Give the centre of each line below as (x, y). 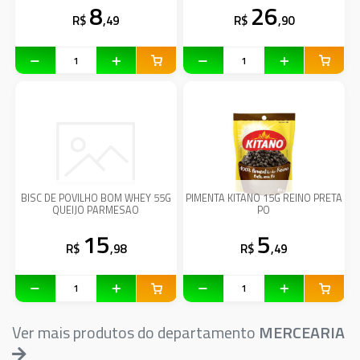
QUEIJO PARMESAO (96, 210)
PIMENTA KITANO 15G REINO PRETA (264, 198)
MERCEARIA (302, 333)
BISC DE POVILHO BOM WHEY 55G (96, 198)
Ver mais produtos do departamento (135, 333)
